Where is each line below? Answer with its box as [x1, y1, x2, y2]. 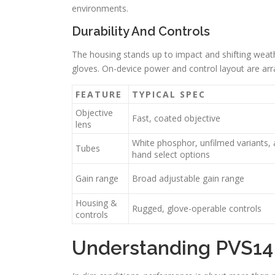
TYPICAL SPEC [132, 88, 206, 100]
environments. [72, 2, 128, 14]
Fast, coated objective [132, 112, 220, 124]
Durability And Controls [72, 24, 210, 39]
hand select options [132, 149, 210, 160]
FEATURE [76, 88, 122, 100]
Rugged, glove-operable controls [132, 203, 261, 214]
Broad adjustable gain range [132, 172, 244, 184]
